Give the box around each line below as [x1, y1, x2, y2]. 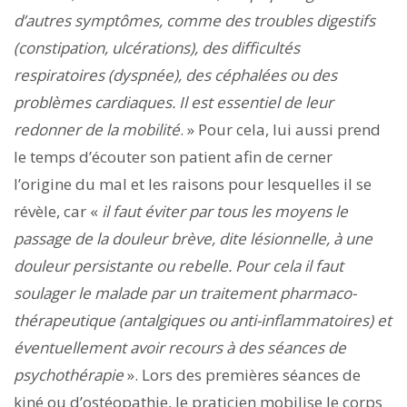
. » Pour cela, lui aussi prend [180, 118, 381, 140]
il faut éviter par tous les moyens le [102, 200, 348, 222]
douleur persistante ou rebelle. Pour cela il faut [14, 254, 343, 276]
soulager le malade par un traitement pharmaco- [14, 282, 356, 303]
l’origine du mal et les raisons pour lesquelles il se [14, 173, 372, 194]
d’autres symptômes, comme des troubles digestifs [14, 9, 375, 31]
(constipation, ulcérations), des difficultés [14, 36, 300, 58]
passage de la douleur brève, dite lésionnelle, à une [14, 227, 372, 249]
